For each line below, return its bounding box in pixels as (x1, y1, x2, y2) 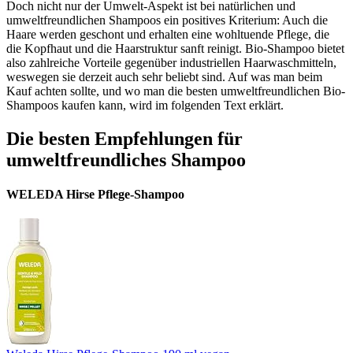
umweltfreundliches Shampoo (6, 149, 246, 170)
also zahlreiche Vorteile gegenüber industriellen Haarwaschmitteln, (6, 55, 336, 69)
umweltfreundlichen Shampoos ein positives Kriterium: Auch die (6, 13, 328, 27)
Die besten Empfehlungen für (6, 128, 243, 149)
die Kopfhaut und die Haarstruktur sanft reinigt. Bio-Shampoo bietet (6, 41, 344, 55)
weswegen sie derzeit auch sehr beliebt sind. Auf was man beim (6, 69, 322, 84)
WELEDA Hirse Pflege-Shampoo (6, 187, 184, 201)
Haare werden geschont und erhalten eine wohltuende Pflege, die (6, 27, 329, 41)
